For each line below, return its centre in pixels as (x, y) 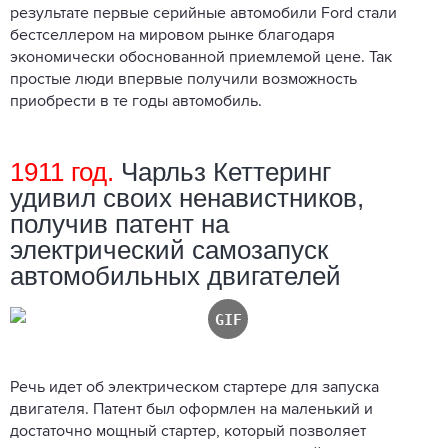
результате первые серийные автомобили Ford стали (203, 13)
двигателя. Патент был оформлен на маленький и (191, 409)
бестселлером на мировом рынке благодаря (172, 35)
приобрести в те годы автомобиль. (136, 101)
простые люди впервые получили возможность (183, 79)
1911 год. (62, 171)
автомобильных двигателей (175, 275)
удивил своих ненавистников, (187, 197)
